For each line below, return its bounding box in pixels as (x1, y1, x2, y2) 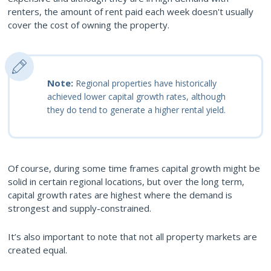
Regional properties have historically (76, 77, 217, 89)
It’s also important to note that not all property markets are (8, 230, 257, 243)
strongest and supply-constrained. (8, 201, 151, 214)
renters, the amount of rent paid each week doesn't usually (8, 5, 253, 18)
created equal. (8, 243, 67, 256)
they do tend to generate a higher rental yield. (47, 103, 226, 116)
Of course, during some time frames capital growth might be (8, 162, 260, 174)
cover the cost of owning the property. (8, 18, 169, 31)
